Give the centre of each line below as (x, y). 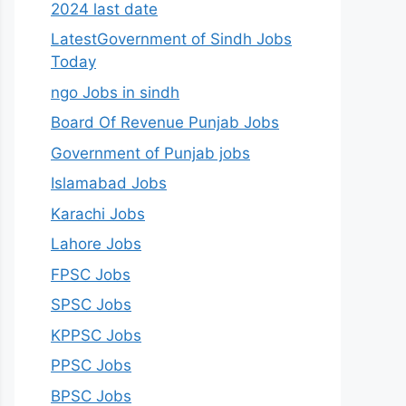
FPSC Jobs (91, 274)
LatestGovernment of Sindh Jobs (171, 39)
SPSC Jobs (91, 305)
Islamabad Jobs (109, 184)
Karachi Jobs (98, 213)
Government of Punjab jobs (150, 153)
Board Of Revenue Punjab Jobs (165, 123)
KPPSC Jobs (96, 335)
